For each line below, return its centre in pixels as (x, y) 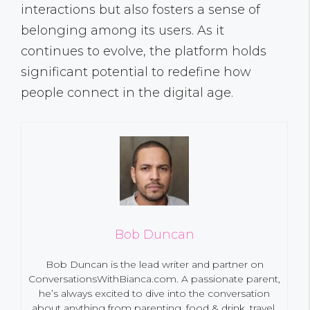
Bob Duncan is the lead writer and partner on (154, 265)
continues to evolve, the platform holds (144, 52)
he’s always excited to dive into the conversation (154, 294)
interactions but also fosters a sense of (140, 10)
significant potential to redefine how (136, 72)
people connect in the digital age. (127, 93)
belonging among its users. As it (122, 31)
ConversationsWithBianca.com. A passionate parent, (154, 279)
